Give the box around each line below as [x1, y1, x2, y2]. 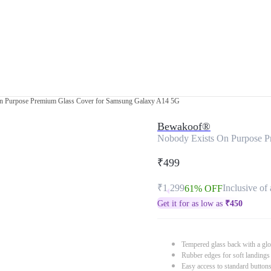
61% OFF [184, 183, 223, 194]
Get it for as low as [157, 199, 225, 208]
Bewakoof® [157, 120, 211, 132]
